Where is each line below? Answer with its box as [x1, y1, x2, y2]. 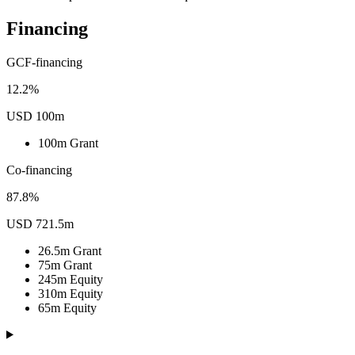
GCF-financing [6, 55, 82, 69]
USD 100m [6, 109, 64, 123]
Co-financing [6, 162, 72, 177]
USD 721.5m [6, 216, 74, 231]
